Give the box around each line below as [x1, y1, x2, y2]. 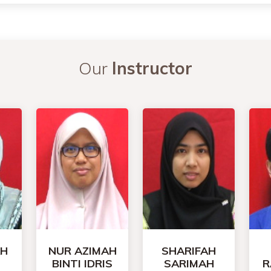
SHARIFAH [162, 244, 216, 258]
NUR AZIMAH [48, 244, 117, 258]
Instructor [112, 57, 192, 79]
